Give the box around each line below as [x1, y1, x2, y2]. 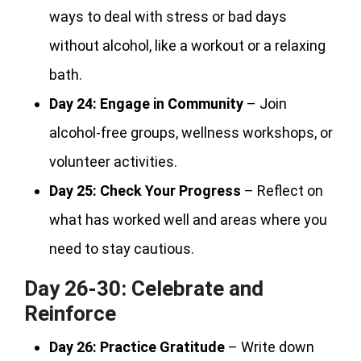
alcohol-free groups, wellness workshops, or [49, 123, 333, 141]
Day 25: [49, 181, 97, 199]
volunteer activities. [49, 152, 177, 170]
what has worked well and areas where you [49, 210, 327, 228]
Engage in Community [100, 94, 243, 112]
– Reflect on [241, 181, 323, 199]
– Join [243, 94, 287, 112]
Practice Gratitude [100, 338, 225, 355]
